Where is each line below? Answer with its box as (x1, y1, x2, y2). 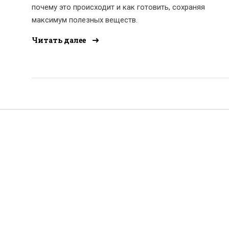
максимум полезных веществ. (32, 15, 138, 25)
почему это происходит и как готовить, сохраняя (32, 2, 205, 12)
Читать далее (32, 35, 87, 45)
